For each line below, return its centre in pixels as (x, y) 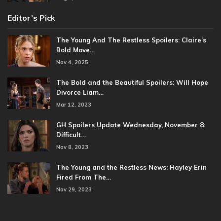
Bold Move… (75, 50)
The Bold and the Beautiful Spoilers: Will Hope (132, 83)
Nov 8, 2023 (72, 147)
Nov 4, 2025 (72, 62)
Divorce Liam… (80, 92)
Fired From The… (84, 177)
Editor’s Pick (31, 18)
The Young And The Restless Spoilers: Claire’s (131, 40)
